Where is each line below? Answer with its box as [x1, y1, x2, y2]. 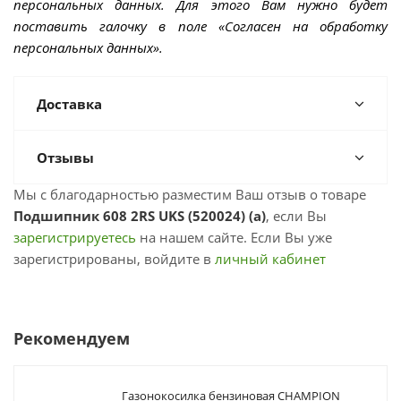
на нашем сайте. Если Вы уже [136, 228, 332, 246]
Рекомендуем [13, 328, 130, 349]
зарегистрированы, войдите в [13, 250, 215, 268]
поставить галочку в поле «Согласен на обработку [13, 17, 388, 35]
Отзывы [37, 149, 94, 166]
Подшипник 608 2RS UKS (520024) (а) [13, 207, 266, 225]
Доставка [37, 95, 102, 113]
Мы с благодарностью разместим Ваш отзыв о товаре [13, 185, 366, 203]
